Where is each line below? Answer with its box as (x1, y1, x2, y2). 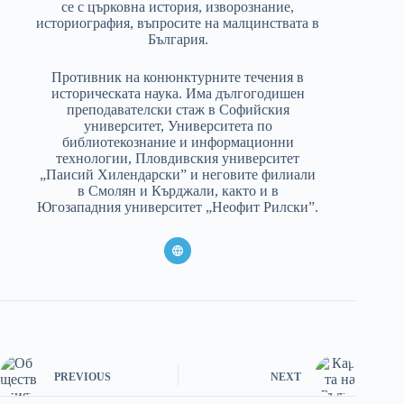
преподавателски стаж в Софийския (66, 102, 289, 118)
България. (147, 32, 208, 48)
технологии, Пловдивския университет (56, 151, 300, 167)
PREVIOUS (54, 370, 111, 383)
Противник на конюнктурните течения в (51, 69, 305, 86)
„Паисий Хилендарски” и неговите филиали (40, 167, 317, 183)
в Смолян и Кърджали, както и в (77, 183, 279, 199)
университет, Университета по (83, 118, 272, 134)
